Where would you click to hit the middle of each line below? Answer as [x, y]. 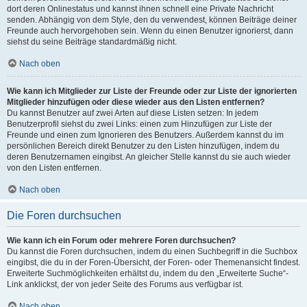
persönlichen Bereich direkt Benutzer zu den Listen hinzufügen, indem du [143, 146]
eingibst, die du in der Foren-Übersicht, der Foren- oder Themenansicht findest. [153, 262]
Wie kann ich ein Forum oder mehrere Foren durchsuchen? [121, 241]
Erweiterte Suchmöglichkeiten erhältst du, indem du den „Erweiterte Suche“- [148, 273]
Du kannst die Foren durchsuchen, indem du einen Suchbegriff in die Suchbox [152, 251]
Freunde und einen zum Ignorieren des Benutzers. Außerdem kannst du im [145, 135]
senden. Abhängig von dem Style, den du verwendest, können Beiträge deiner [152, 20]
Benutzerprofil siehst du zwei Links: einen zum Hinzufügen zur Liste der [139, 124]
